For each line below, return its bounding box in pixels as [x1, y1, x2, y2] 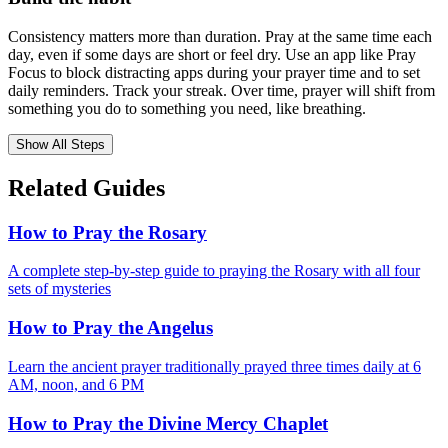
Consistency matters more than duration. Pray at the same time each [8, 27, 432, 45]
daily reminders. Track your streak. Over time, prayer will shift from [8, 81, 435, 99]
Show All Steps [16, 136, 105, 152]
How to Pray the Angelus [8, 317, 213, 339]
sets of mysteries [8, 280, 111, 298]
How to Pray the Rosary [8, 221, 207, 243]
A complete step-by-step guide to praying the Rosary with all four [8, 262, 420, 280]
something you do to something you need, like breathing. [8, 99, 366, 117]
